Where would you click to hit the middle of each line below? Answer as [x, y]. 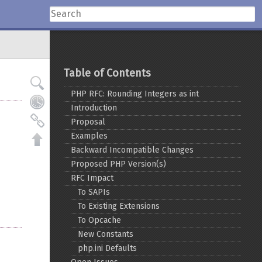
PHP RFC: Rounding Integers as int [135, 94]
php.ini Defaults [108, 248]
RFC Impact [92, 178]
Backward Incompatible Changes [132, 150]
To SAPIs [94, 192]
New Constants [106, 234]
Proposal [88, 122]
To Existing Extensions [119, 206]
